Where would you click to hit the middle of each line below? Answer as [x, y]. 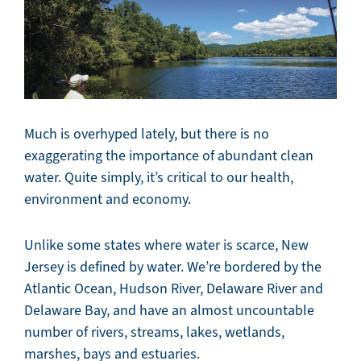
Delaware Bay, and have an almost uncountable [169, 310]
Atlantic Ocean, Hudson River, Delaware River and [174, 288]
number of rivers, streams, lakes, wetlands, [154, 332]
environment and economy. [108, 199]
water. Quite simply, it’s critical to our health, [159, 177]
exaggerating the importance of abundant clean [169, 155]
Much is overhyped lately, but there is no [147, 133]
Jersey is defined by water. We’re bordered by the [173, 266]
